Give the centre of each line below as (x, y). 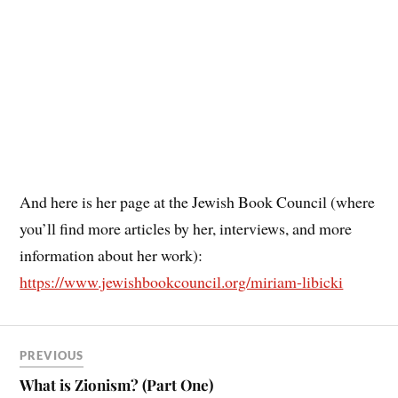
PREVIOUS (52, 355)
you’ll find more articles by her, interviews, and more (186, 228)
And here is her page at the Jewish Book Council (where (198, 201)
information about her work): (111, 255)
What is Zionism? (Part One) (117, 384)
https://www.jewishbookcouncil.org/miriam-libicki (182, 281)
